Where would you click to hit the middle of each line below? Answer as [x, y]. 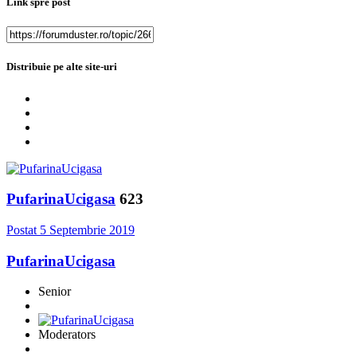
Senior [55, 292]
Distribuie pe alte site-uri [62, 67]
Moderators [67, 335]
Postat [23, 230]
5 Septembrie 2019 [87, 230]
